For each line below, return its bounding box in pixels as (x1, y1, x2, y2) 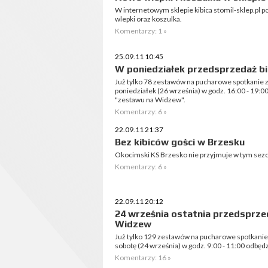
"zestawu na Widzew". (115, 95, 185, 104)
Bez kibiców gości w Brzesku (115, 136, 245, 148)
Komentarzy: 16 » (115, 253, 171, 262)
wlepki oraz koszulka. (115, 14, 182, 23)
